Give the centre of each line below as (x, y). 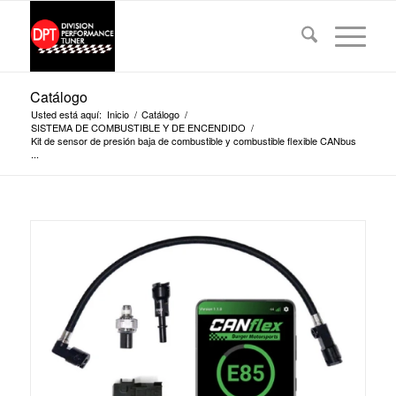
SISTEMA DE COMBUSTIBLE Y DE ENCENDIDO (138, 127)
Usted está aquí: (66, 114)
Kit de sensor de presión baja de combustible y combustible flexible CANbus (193, 141)
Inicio (118, 114)
